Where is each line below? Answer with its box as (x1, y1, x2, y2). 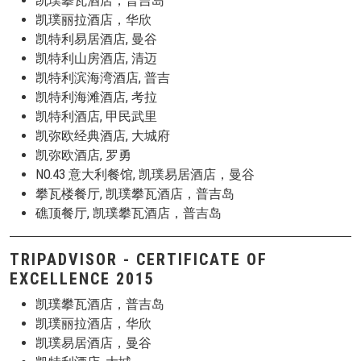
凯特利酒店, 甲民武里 (35, 109, 157, 124)
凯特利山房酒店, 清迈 (35, 51, 157, 66)
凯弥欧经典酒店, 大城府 (35, 128, 170, 143)
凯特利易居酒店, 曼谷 (35, 31, 157, 47)
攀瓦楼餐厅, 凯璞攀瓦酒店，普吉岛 (35, 186, 234, 201)
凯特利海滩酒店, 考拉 (35, 89, 157, 105)
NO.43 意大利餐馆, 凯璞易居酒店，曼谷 (35, 167, 255, 182)
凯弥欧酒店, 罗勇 (35, 147, 131, 163)
